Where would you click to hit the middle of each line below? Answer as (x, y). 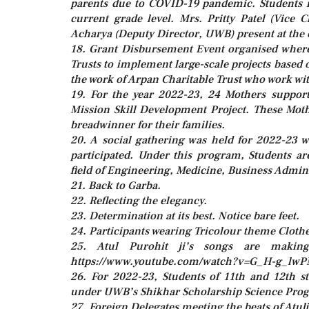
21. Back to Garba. (116, 186)
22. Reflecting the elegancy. (139, 201)
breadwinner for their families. (148, 125)
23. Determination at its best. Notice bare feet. (185, 216)
